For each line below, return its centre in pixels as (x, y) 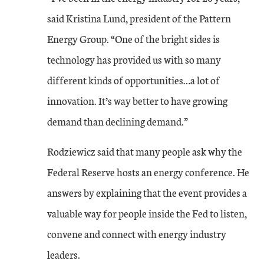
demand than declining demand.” (118, 121)
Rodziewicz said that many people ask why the (145, 151)
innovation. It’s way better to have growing (137, 100)
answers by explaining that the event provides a (147, 192)
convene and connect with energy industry (137, 233)
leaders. (64, 254)
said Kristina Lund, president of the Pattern (139, 18)
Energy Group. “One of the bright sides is (133, 38)
